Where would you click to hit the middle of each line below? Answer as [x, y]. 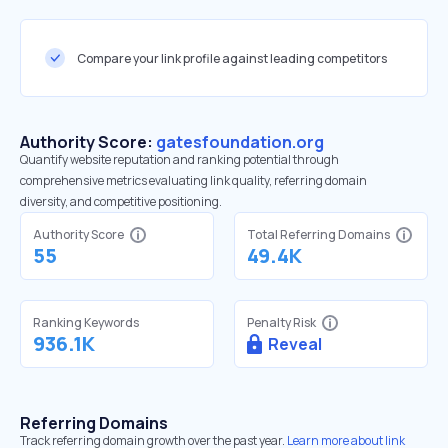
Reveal [295, 344]
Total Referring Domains [318, 234]
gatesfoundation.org [240, 142]
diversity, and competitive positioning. [121, 201]
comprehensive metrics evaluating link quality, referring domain [193, 180]
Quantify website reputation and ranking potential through [179, 159]
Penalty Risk [281, 322]
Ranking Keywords [86, 322]
